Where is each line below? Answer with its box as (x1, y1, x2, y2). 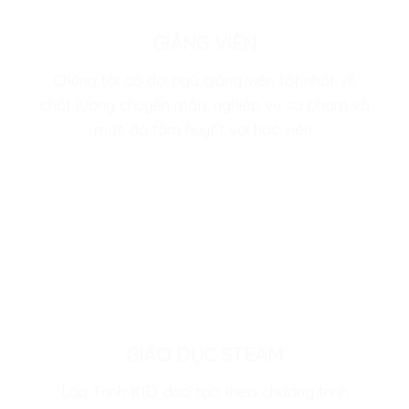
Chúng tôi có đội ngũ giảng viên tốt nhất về (52, 70, 357, 90)
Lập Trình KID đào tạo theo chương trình (60, 382, 349, 402)
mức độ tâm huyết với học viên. (94, 120, 315, 140)
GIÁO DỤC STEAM (126, 341, 283, 366)
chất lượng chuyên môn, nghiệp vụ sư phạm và (39, 95, 370, 115)
